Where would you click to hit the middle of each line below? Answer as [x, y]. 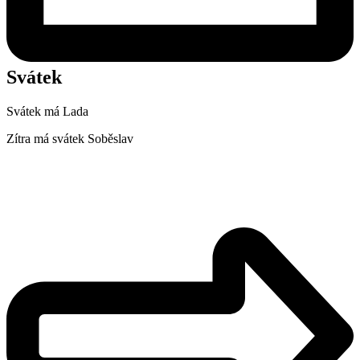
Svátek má [35, 111]
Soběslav [110, 138]
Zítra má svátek [47, 138]
